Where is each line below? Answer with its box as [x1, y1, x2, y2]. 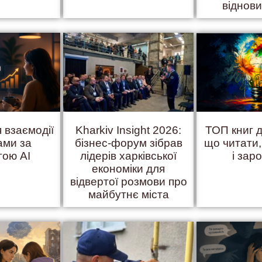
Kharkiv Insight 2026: [75, 123, 182, 136]
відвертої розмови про [70, 175, 187, 188]
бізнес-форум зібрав [74, 136, 182, 149]
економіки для [92, 162, 166, 175]
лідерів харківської [80, 149, 177, 162]
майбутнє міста [88, 188, 169, 201]
